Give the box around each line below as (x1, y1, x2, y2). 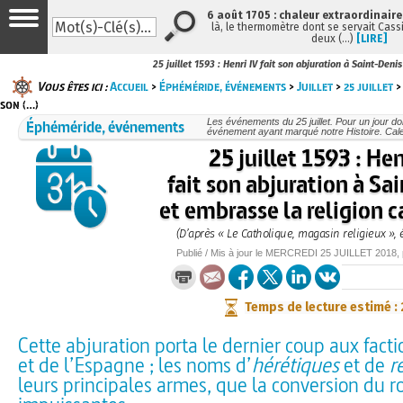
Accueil (110, 77, 148, 94)
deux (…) (311, 31, 356, 45)
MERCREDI (264, 246, 318, 258)
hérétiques (252, 350, 339, 379)
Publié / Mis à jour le (175, 246, 265, 258)
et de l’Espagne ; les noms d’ (18, 350, 252, 379)
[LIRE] (356, 31, 387, 45)
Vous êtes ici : (37, 77, 107, 94)
